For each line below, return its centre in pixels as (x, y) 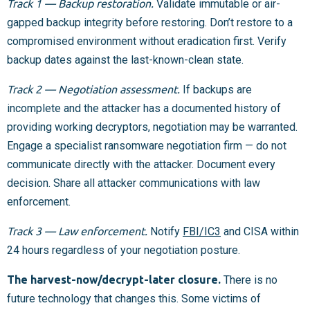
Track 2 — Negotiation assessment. (93, 90)
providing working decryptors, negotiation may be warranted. (152, 127)
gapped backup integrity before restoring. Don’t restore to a (150, 23)
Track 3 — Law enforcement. (77, 231)
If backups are (216, 90)
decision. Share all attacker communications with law (134, 183)
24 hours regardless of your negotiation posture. (124, 250)
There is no (249, 280)
